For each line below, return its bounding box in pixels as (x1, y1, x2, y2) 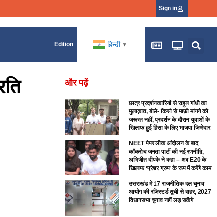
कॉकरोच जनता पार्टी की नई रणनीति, (129, 148, 204, 155)
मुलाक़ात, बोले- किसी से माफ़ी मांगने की (129, 108, 209, 115)
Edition (54, 41, 73, 48)
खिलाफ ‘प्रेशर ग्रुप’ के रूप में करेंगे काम (129, 165, 212, 172)
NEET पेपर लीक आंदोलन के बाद (129, 140, 199, 147)
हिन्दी (107, 40, 120, 49)
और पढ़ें (65, 78, 89, 88)
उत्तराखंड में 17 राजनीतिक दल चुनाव (129, 180, 205, 187)
